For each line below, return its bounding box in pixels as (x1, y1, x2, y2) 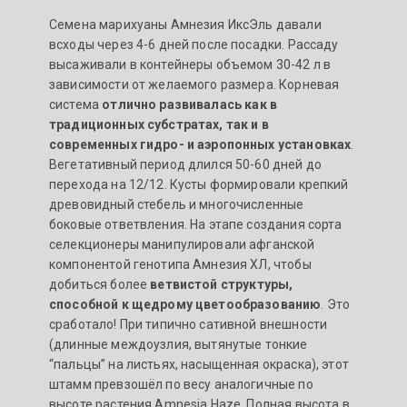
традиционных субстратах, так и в (49, 117, 269, 133)
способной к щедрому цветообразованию (49, 297, 322, 313)
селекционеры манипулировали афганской (49, 237, 315, 253)
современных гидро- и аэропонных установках (49, 137, 352, 153)
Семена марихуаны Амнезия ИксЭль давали (49, 17, 322, 33)
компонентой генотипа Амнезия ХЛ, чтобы (49, 257, 312, 273)
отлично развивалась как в (102, 97, 277, 113)
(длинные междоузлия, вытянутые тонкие (49, 337, 308, 352)
